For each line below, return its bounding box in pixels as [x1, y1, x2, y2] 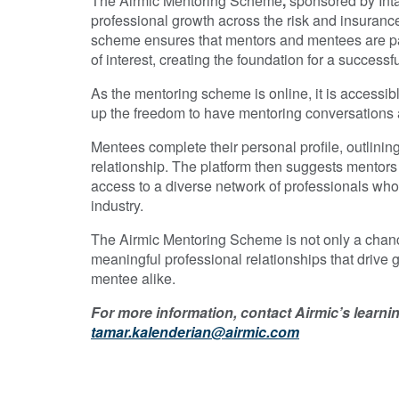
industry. [91, 195, 143, 216]
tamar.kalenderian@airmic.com [91, 322, 299, 343]
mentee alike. [91, 268, 175, 289]
